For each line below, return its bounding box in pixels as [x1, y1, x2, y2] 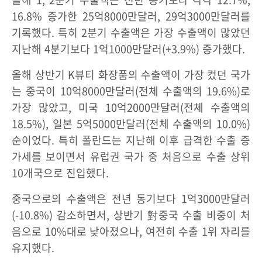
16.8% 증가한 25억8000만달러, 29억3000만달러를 [12, 8, 250, 25]
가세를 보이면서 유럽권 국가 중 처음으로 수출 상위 [12, 149, 250, 165]
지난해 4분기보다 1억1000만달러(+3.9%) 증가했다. [12, 41, 245, 57]
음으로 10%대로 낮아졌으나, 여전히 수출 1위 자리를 [12, 223, 250, 240]
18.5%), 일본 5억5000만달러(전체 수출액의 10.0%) [12, 116, 250, 132]
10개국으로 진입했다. [12, 165, 109, 181]
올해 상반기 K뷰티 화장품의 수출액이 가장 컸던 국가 [12, 67, 250, 83]
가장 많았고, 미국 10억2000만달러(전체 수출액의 [12, 99, 250, 116]
